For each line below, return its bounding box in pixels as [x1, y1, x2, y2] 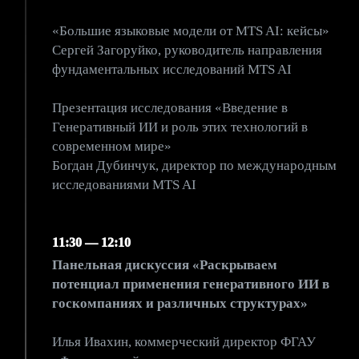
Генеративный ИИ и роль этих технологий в [52, 119, 308, 135]
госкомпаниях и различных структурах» [52, 296, 308, 311]
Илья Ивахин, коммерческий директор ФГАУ [52, 334, 316, 349]
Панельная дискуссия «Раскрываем [52, 257, 277, 272]
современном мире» [52, 139, 171, 154]
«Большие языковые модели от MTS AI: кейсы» [52, 23, 329, 38]
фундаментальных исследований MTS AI [52, 62, 292, 77]
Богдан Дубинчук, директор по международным [52, 158, 337, 173]
